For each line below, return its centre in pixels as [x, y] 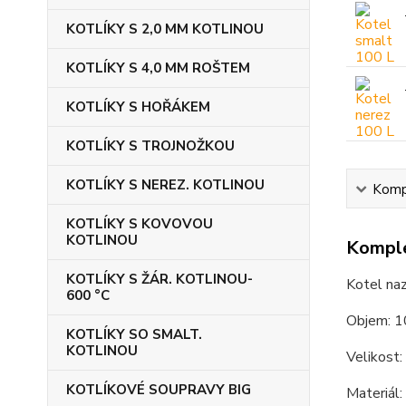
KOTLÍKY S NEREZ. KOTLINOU [165, 185]
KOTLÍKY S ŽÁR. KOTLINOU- [159, 279]
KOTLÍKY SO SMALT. [134, 334]
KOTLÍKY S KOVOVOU [140, 224]
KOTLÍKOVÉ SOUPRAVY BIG [159, 390]
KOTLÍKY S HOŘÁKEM [138, 107]
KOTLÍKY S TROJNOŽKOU [150, 146]
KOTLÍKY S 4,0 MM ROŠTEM [158, 68]
